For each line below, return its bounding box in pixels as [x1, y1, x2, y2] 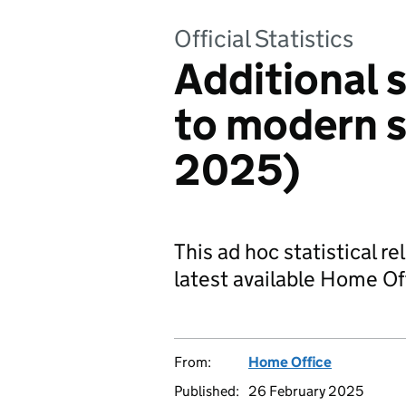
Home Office [248, 353, 332, 371]
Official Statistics [174, 24, 353, 53]
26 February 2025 [248, 382, 363, 400]
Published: [174, 382, 239, 400]
